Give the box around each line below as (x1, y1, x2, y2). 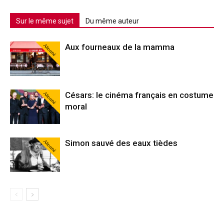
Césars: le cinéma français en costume (65, 89, 213, 100)
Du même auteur (85, 16, 139, 25)
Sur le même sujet (16, 16, 73, 25)
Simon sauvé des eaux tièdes (65, 137, 177, 148)
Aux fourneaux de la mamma (65, 41, 174, 52)
